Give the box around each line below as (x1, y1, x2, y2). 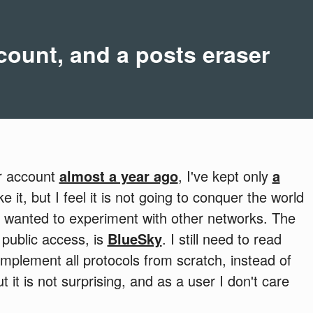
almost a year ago (59, 165, 178, 186)
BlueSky (107, 228, 162, 249)
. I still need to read (161, 228, 282, 249)
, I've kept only (177, 165, 272, 186)
